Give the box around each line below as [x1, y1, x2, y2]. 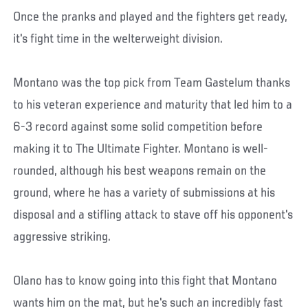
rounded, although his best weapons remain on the [13, 164, 267, 179]
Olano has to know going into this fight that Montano [13, 274, 278, 289]
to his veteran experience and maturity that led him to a [13, 98, 293, 113]
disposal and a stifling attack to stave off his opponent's [13, 208, 294, 223]
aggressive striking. [13, 230, 111, 245]
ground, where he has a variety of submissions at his [13, 186, 276, 201]
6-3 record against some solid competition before [13, 120, 263, 135]
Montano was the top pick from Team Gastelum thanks [13, 76, 291, 91]
